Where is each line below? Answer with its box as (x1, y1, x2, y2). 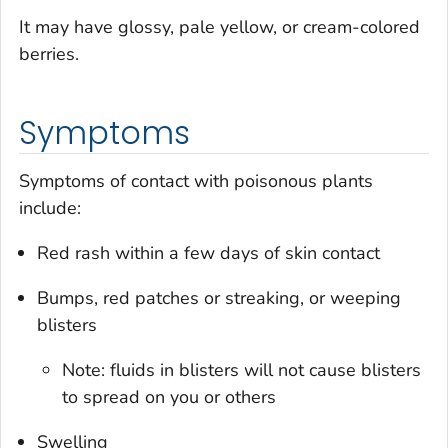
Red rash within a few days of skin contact (37, 240, 380, 265)
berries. (19, 42, 79, 67)
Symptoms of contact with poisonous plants (19, 168, 373, 193)
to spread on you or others (62, 384, 277, 409)
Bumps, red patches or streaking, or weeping (37, 285, 401, 310)
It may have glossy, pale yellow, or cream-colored (19, 15, 420, 40)
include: (19, 195, 81, 220)
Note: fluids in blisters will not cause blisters (62, 357, 422, 382)
